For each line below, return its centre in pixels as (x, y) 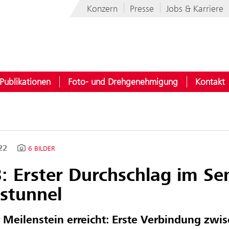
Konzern (102, 9)
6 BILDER (41, 149)
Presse (142, 9)
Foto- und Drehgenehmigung (123, 82)
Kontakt (210, 82)
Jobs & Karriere (195, 9)
